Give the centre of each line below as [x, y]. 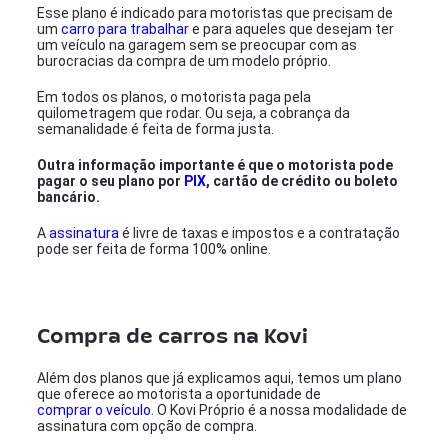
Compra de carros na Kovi [173, 333]
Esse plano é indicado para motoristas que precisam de [215, 13]
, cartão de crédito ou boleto [302, 181]
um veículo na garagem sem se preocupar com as [197, 45]
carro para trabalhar [125, 29]
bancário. [69, 197]
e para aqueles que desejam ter [292, 29]
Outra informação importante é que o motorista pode [215, 165]
